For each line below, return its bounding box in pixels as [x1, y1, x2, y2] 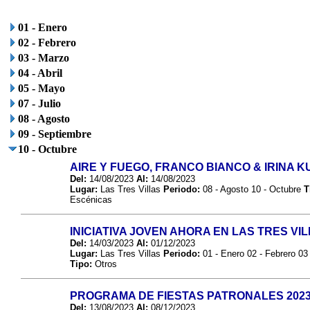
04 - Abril [18, 67, 62, 79]
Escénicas [70, 194, 112, 205]
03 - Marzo [18, 52, 69, 64]
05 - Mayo [18, 82, 65, 94]
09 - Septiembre [18, 128, 91, 140]
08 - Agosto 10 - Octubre [203, 184, 301, 194]
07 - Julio [18, 98, 61, 109]
